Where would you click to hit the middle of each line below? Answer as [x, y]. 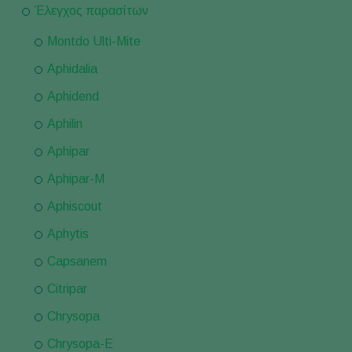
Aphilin [65, 124]
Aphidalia [72, 69]
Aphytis [68, 234]
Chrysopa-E [80, 344]
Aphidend [73, 96]
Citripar [67, 289]
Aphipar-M [76, 179]
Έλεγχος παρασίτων [92, 11]
